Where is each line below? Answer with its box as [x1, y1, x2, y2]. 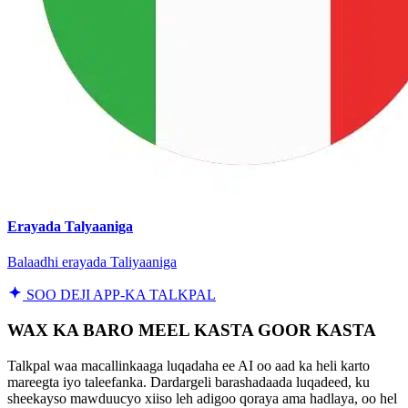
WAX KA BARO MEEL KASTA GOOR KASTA [7, 320, 376, 340]
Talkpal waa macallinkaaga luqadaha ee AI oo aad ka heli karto [7, 357, 370, 373]
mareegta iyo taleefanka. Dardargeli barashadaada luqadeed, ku [7, 373, 370, 390]
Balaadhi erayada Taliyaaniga [7, 254, 177, 270]
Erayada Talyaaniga [7, 218, 133, 234]
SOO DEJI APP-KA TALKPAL [23, 287, 216, 303]
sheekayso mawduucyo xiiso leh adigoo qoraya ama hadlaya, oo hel [7, 390, 397, 406]
